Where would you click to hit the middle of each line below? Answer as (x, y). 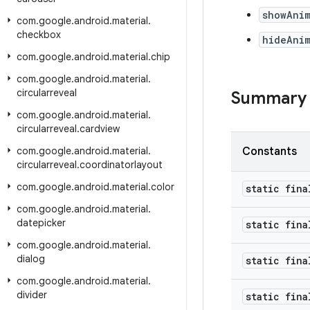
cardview (100, 129)
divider (32, 295)
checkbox (39, 35)
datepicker (41, 223)
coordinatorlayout (121, 165)
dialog (31, 259)
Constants (270, 152)
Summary (269, 98)
